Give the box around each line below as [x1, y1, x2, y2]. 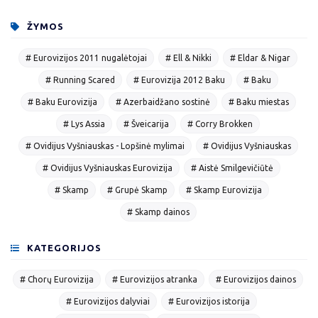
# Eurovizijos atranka [112, 274, 197, 284]
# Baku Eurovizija [27, 97, 97, 106]
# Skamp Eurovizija [185, 185, 262, 194]
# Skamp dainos [126, 207, 190, 216]
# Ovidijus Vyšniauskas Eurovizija [43, 163, 172, 172]
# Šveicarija [124, 119, 169, 128]
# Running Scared [45, 75, 115, 84]
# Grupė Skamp [106, 185, 168, 194]
